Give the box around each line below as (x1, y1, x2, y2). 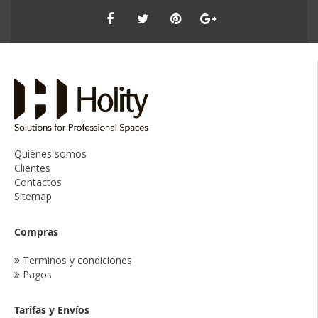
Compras (14, 225, 58, 238)
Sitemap (14, 190, 52, 203)
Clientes (14, 161, 50, 175)
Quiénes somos (14, 147, 87, 160)
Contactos (14, 175, 62, 189)
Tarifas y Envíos (14, 303, 89, 317)
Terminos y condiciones (23, 253, 132, 267)
